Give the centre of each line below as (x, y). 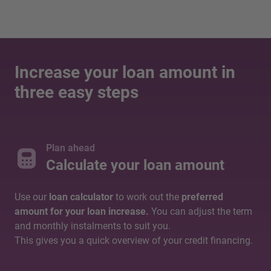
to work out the (149, 197)
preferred (202, 197)
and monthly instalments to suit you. (93, 226)
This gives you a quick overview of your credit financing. (134, 241)
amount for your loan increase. (83, 212)
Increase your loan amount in (125, 73)
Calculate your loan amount (135, 165)
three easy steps (77, 93)
